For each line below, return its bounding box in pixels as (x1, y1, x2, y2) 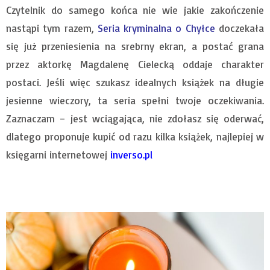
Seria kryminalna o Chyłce (97, 22, 215, 35)
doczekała (215, 22, 265, 35)
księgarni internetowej (6, 148, 107, 162)
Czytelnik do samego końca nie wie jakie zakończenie (6, 4, 264, 17)
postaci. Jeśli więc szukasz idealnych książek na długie (6, 76, 264, 89)
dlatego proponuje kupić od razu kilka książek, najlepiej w (6, 130, 264, 143)
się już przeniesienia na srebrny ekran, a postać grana (6, 40, 264, 53)
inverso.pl (107, 148, 152, 162)
